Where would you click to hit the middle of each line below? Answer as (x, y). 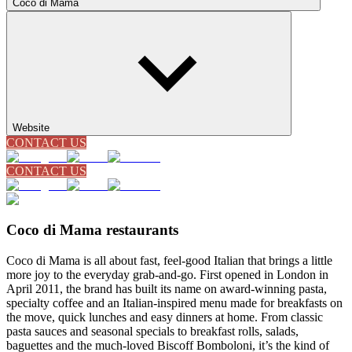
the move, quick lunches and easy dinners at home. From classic (165, 317)
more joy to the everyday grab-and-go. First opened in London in (167, 274)
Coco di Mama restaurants (92, 230)
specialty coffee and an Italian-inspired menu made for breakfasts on (174, 302)
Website (31, 128)
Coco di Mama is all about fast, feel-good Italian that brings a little (169, 260)
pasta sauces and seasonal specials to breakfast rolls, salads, (152, 331)
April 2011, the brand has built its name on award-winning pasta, (167, 288)
